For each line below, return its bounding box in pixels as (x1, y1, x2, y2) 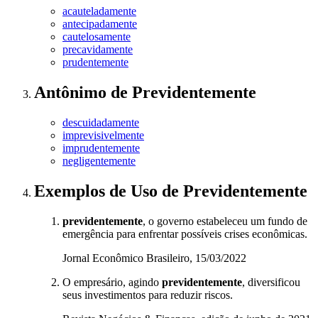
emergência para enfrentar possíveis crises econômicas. (62, 228, 307, 241)
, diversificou (242, 276, 300, 289)
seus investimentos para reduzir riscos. (62, 289, 233, 302)
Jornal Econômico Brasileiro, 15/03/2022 (62, 252, 246, 265)
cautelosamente (62, 31, 131, 43)
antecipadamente (62, 18, 137, 31)
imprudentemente (62, 142, 140, 155)
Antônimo (34, 83, 111, 102)
